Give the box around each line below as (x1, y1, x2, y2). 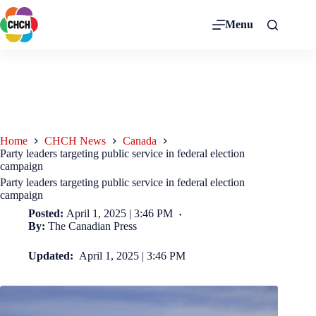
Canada (123, 135, 157, 147)
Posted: (28, 207, 63, 220)
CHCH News (44, 135, 106, 147)
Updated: (28, 250, 76, 262)
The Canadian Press (48, 220, 138, 233)
